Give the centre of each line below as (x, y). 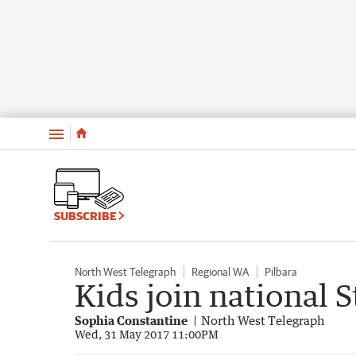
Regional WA (220, 271)
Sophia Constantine (131, 320)
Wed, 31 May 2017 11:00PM (147, 334)
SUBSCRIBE (86, 215)
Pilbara (281, 271)
